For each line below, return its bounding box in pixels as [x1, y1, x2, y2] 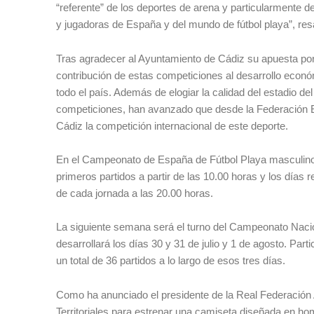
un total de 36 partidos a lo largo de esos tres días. [56, 254, 285, 267]
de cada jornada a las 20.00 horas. [56, 186, 213, 199]
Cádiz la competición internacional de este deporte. [56, 119, 288, 132]
